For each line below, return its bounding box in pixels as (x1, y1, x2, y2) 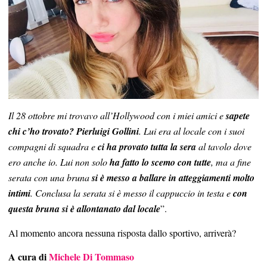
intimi (8, 187, 30, 200)
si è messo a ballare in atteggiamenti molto (92, 171, 254, 185)
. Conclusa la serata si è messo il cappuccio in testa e (30, 187, 231, 200)
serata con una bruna (8, 171, 92, 184)
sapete (226, 109, 250, 123)
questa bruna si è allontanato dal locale (8, 202, 160, 216)
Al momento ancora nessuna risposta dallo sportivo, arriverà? (8, 226, 236, 240)
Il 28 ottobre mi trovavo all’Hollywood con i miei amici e (8, 109, 226, 122)
